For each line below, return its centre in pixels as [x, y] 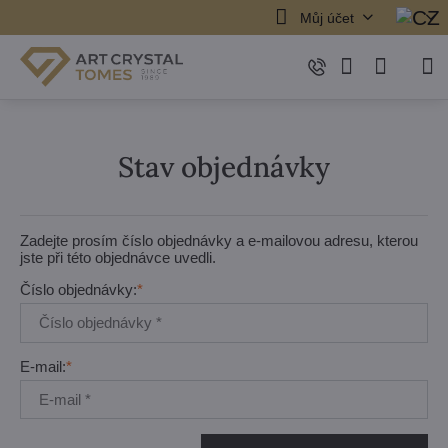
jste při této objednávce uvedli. [118, 257]
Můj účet [326, 17]
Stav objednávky [224, 167]
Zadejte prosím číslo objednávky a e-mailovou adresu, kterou [219, 240]
